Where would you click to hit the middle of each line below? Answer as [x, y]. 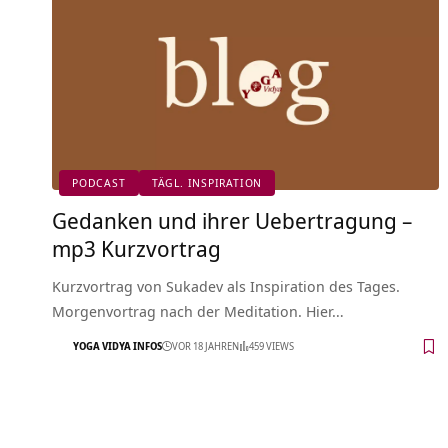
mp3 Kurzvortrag [136, 247]
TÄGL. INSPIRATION [207, 183]
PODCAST [99, 183]
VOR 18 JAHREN [205, 346]
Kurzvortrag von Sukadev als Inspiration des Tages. [226, 285]
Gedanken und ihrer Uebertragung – [232, 219]
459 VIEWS [271, 346]
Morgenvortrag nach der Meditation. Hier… [198, 310]
